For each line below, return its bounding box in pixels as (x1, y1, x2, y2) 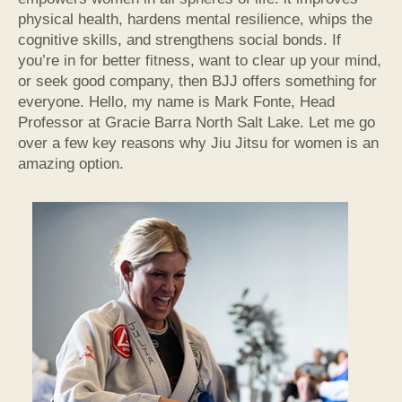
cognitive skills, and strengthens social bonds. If (18, 31, 341, 49)
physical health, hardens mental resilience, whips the (18, 11, 372, 29)
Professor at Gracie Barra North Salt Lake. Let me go (18, 114, 375, 132)
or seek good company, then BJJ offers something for (18, 73, 377, 91)
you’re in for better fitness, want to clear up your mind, (18, 52, 381, 70)
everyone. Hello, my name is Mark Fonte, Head (18, 93, 335, 111)
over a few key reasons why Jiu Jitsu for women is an (18, 135, 379, 153)
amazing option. (18, 155, 124, 173)
